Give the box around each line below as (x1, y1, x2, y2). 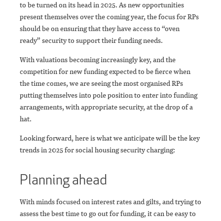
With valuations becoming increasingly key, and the (20, 55, 176, 65)
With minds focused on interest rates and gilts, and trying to (20, 197, 201, 207)
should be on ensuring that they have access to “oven (20, 24, 180, 34)
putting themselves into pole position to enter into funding (20, 90, 197, 100)
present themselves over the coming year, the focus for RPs (20, 12, 199, 22)
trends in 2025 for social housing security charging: (20, 145, 177, 155)
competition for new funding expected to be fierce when (20, 67, 190, 76)
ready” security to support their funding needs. (20, 36, 167, 45)
